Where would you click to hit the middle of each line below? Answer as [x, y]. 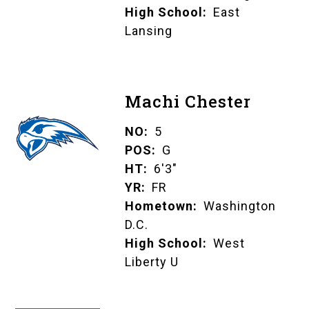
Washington [239, 206]
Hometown [159, 206]
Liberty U [151, 262]
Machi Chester [188, 102]
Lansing [148, 31]
